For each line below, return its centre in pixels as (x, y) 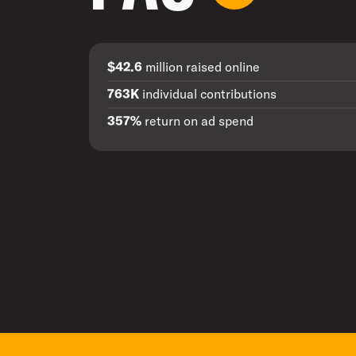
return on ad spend (197, 121)
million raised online (201, 67)
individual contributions (209, 94)
